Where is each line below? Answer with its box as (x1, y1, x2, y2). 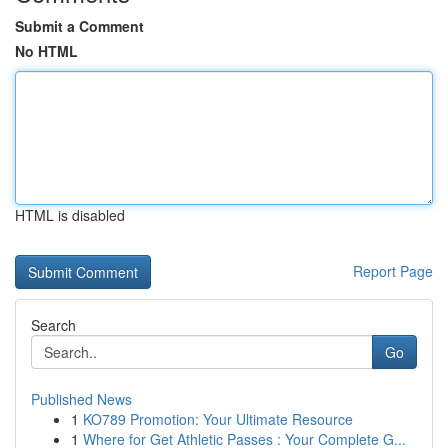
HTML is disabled (15, 205, 125, 225)
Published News (31, 389, 132, 409)
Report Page (353, 261, 433, 281)
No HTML (15, 41, 78, 61)
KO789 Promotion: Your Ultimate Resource (83, 409, 353, 429)
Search (31, 315, 76, 335)
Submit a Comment (15, 16, 144, 36)
